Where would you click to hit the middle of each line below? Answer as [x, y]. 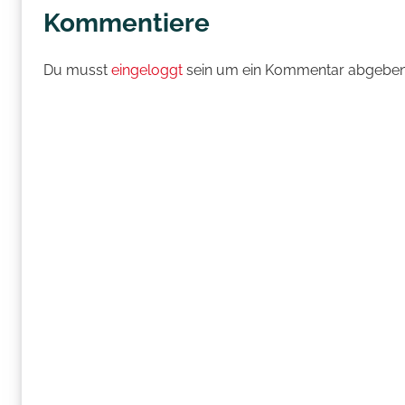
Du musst [77, 70]
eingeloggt [147, 70]
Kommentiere [127, 23]
